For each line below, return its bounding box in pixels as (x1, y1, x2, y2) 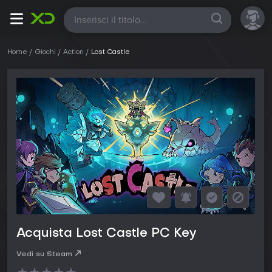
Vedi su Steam (16, 251, 72, 259)
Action (63, 49, 84, 56)
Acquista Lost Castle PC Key (16, 228, 196, 240)
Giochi (35, 49, 56, 56)
